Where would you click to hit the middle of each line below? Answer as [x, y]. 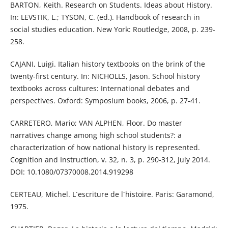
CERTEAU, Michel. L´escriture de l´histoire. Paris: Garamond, [112, 194]
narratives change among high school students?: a [96, 135]
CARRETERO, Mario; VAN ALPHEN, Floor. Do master [96, 123]
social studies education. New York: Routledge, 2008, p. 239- [112, 30]
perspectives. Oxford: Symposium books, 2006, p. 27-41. [105, 101]
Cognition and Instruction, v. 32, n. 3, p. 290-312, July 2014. [110, 160]
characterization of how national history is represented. [105, 148]
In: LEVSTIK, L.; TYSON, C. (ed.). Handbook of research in [105, 17]
